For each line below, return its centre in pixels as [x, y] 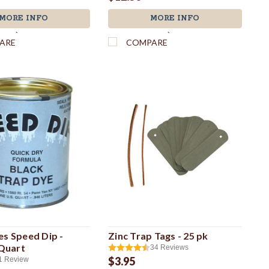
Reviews [174, 247]
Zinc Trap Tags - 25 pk [158, 235]
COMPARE [147, 42]
